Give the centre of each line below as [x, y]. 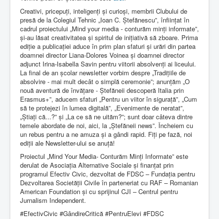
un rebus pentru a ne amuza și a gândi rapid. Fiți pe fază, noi [106, 134]
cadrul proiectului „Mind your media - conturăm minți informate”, [109, 28]
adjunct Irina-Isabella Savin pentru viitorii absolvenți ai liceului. [108, 64]
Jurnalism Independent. [53, 200]
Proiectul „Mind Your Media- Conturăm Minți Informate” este [104, 156]
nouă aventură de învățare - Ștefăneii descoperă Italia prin [102, 90]
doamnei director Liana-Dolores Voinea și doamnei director [102, 55]
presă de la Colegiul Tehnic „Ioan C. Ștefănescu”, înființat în [105, 20]
